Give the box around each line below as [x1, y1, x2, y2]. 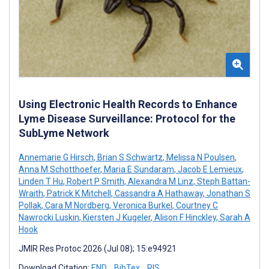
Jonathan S [205, 188, 250, 198]
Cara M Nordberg [43, 200, 109, 210]
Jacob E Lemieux [176, 164, 242, 174]
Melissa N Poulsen [165, 152, 235, 162]
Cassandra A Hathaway [113, 188, 203, 198]
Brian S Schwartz [95, 152, 163, 162]
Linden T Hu [19, 176, 63, 186]
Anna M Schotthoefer [19, 164, 100, 174]
